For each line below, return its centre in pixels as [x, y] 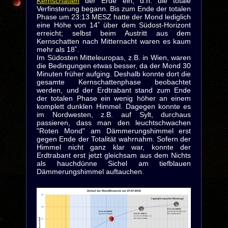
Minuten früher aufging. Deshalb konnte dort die [114, 74]
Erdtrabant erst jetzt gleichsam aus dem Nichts [114, 155]
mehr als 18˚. [58, 49]
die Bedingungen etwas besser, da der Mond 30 [114, 66]
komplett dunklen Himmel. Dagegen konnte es [114, 106]
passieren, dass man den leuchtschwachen [114, 123]
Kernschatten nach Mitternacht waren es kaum [114, 41]
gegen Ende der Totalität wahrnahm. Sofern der [114, 139]
